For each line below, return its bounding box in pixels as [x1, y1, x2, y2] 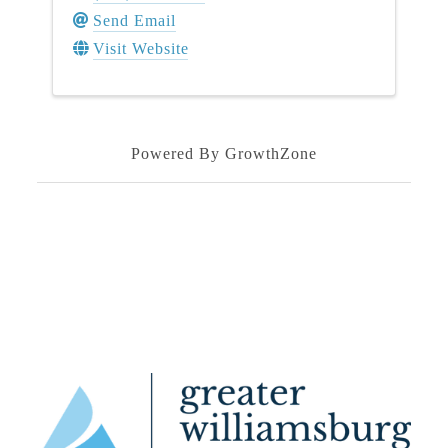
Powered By [131, 144, 225, 162]
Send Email [93, 12, 176, 30]
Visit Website [93, 40, 189, 58]
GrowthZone [224, 144, 317, 162]
